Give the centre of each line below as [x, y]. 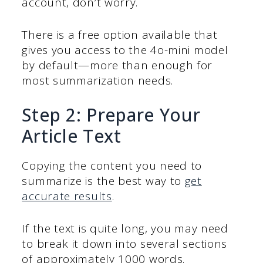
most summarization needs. [97, 80]
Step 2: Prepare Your [111, 115]
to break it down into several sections [125, 243]
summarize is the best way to [103, 181]
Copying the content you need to [112, 166]
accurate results [67, 196]
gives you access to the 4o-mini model [125, 50]
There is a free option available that [120, 34]
